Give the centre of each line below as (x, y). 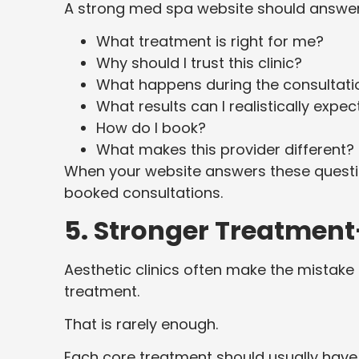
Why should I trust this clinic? (199, 63)
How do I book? (151, 128)
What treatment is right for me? (210, 42)
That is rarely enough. (141, 325)
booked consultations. (143, 193)
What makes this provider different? (225, 150)
